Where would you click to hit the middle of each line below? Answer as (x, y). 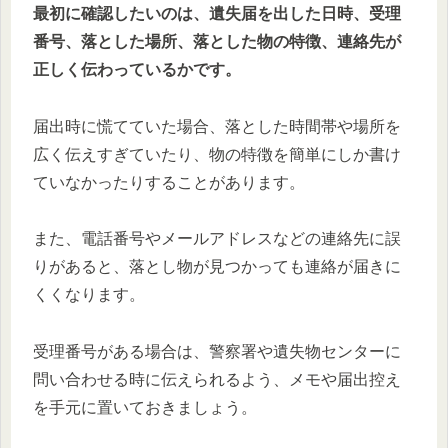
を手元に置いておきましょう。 (145, 408)
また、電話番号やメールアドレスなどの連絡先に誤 (217, 239)
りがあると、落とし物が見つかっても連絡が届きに (217, 267)
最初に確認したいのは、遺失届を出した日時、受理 (217, 13)
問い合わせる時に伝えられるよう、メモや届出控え (217, 380)
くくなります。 (89, 295)
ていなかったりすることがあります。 (169, 182)
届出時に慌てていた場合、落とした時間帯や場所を (217, 126)
